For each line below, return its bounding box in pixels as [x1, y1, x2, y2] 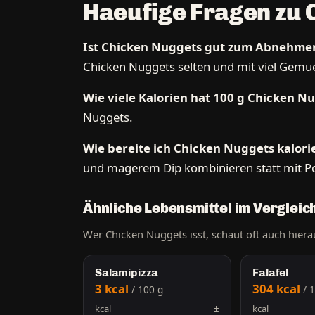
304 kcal [252, 280, 304, 297]
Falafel [252, 265, 289, 279]
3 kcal [95, 280, 131, 297]
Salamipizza [95, 265, 159, 279]
